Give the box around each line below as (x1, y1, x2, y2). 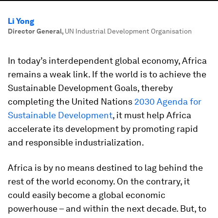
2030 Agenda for (134, 96, 201, 107)
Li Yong (8, 17, 34, 26)
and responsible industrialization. (8, 137, 144, 147)
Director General (8, 27, 62, 35)
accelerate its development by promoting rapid (8, 124, 198, 134)
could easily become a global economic (8, 190, 165, 200)
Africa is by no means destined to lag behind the (8, 163, 203, 173)
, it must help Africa (112, 110, 191, 120)
